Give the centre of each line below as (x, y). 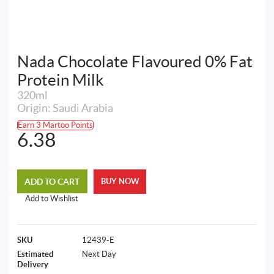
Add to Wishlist (51, 199)
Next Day (99, 254)
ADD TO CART (52, 181)
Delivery (32, 264)
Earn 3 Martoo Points (55, 125)
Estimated (35, 254)
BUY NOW (120, 182)
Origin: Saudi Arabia (65, 108)
